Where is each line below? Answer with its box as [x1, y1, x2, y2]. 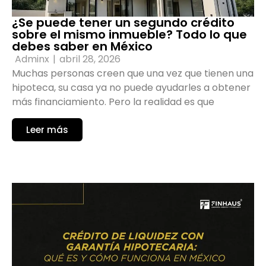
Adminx [15, 52, 49, 66]
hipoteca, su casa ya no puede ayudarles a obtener [12, 81, 251, 95]
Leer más [26, 123, 68, 136]
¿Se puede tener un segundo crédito [12, 14, 235, 31]
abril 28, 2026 [59, 52, 121, 66]
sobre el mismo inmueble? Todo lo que [12, 26, 247, 43]
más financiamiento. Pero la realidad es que [12, 95, 214, 109]
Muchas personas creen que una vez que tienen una [12, 66, 254, 81]
